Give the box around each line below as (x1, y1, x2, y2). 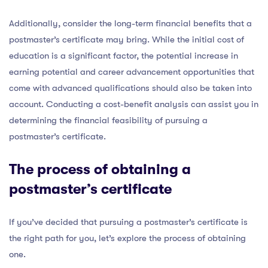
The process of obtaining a (9, 160, 191, 178)
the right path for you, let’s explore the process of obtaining (9, 232, 246, 243)
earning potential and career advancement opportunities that (9, 66, 254, 77)
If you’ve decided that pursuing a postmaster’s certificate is (9, 216, 248, 227)
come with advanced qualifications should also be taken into (9, 82, 252, 93)
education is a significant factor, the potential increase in (9, 50, 238, 61)
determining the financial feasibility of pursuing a (9, 114, 208, 126)
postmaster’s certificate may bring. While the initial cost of (9, 33, 244, 45)
